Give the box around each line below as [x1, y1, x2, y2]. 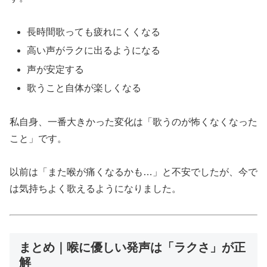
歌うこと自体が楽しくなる [27, 82, 142, 93]
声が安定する [27, 64, 85, 74]
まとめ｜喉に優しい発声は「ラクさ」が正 [19, 240, 246, 254]
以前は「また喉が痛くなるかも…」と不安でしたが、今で [10, 167, 257, 178]
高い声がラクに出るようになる [27, 45, 161, 56]
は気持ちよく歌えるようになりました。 [10, 184, 181, 194]
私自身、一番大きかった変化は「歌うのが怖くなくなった [10, 116, 257, 127]
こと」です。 [10, 133, 67, 144]
